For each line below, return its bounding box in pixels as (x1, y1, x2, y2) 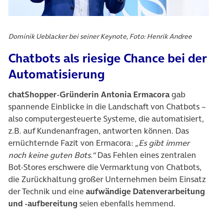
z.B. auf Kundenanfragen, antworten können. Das (8, 125, 189, 137)
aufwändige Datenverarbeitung (86, 186, 205, 198)
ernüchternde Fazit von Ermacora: (8, 137, 135, 149)
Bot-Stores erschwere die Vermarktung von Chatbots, (8, 161, 201, 173)
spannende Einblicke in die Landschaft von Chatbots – (8, 101, 206, 113)
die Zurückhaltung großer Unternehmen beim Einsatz (8, 173, 206, 186)
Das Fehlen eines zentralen (95, 149, 196, 161)
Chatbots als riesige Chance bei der (8, 49, 207, 67)
